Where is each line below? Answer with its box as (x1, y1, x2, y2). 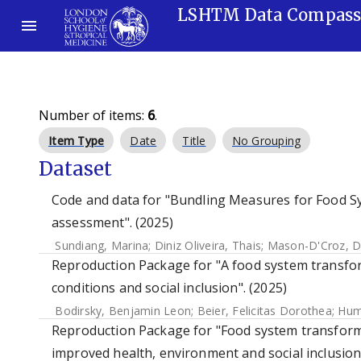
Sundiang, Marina (55, 238, 149, 253)
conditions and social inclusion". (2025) (52, 279, 287, 297)
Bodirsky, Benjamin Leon (55, 303, 191, 318)
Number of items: (39, 106, 147, 124)
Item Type (48, 133, 105, 148)
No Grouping (231, 133, 301, 148)
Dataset (39, 156, 112, 181)
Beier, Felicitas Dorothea (197, 303, 332, 318)
